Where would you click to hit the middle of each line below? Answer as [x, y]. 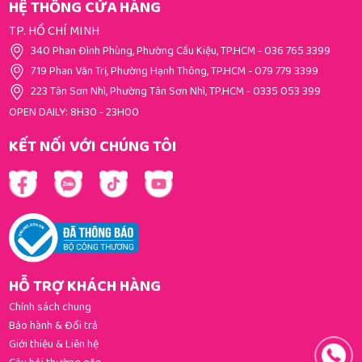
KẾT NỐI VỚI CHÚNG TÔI [93, 147]
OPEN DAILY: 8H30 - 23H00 [74, 113]
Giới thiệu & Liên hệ [53, 345]
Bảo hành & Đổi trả [53, 327]
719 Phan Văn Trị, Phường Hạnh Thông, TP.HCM [138, 72]
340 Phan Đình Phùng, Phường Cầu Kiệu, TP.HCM [143, 51]
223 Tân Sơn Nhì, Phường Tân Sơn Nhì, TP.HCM [137, 92]
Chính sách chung [50, 308]
